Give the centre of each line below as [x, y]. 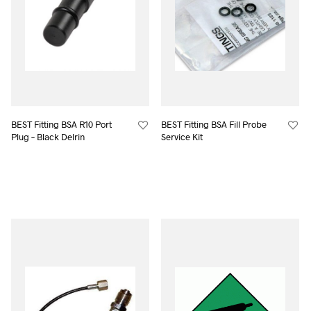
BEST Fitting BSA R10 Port [62, 125]
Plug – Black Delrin [48, 137]
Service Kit [182, 137]
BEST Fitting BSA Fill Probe [214, 125]
